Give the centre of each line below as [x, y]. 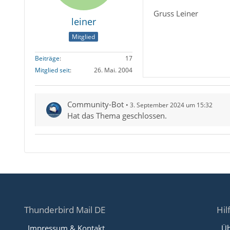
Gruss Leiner [176, 13]
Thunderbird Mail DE [64, 210]
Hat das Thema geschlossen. [117, 116]
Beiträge [47, 59]
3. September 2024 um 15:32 [171, 105]
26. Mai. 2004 [113, 70]
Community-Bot [95, 104]
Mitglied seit [52, 70]
